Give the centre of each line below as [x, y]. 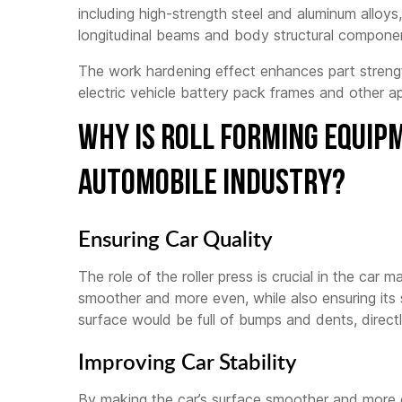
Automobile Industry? [212, 185]
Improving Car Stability [188, 362]
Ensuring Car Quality [175, 239]
